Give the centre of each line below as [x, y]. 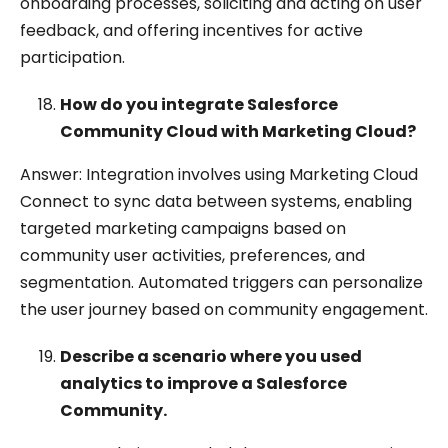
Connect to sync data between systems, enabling [216, 201]
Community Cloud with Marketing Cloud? [238, 131]
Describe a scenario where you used [211, 356]
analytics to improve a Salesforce [203, 383]
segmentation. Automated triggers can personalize [221, 282]
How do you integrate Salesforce [199, 104]
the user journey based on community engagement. [224, 309]
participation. [72, 57]
